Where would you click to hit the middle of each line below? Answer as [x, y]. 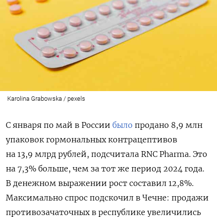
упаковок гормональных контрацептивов [92, 139]
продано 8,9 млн [168, 125]
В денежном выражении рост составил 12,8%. [100, 183]
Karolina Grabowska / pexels [46, 98]
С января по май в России [59, 125]
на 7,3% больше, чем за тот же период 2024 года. [105, 168]
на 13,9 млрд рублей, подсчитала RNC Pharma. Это [107, 154]
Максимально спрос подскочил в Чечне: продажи [107, 197]
